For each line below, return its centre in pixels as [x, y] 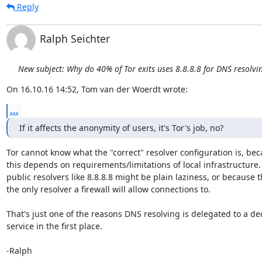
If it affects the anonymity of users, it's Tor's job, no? [121, 128]
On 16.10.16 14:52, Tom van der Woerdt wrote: [97, 89]
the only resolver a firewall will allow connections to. [108, 189]
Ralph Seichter [75, 39]
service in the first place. [54, 226]
